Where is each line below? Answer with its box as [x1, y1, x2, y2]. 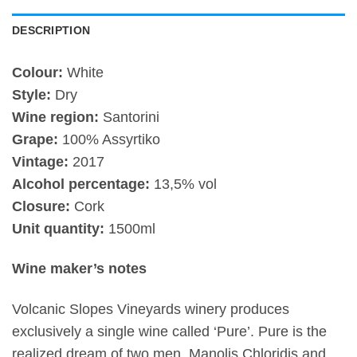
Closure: [12, 198, 70, 214]
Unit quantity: [12, 220, 104, 237]
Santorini [103, 108, 159, 125]
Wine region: [12, 108, 103, 125]
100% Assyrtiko [58, 131, 160, 147]
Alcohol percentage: [12, 175, 150, 192]
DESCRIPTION [12, 23, 91, 37]
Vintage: [12, 153, 69, 170]
